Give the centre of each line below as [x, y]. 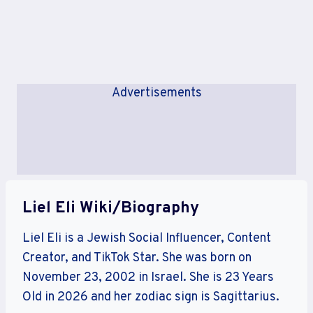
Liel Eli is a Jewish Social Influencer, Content [147, 238]
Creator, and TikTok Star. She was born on [137, 258]
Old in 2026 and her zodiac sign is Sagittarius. [151, 297]
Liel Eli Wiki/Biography [111, 209]
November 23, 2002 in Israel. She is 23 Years [148, 277]
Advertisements [156, 93]
